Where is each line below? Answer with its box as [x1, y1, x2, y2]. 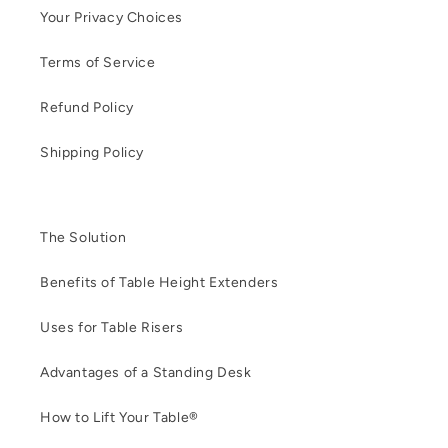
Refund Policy [40, 99, 134, 117]
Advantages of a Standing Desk [40, 364, 252, 382]
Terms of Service [40, 54, 156, 72]
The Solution [40, 229, 127, 247]
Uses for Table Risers [40, 319, 184, 337]
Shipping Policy [40, 144, 144, 162]
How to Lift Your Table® [40, 409, 199, 427]
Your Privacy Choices [40, 9, 183, 27]
